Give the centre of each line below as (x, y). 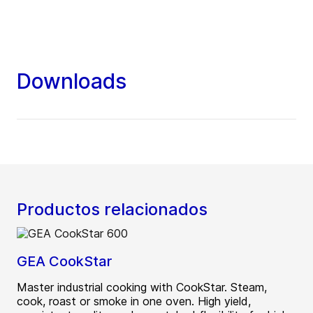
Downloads (72, 81)
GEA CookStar (64, 262)
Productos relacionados (112, 210)
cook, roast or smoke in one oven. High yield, (134, 301)
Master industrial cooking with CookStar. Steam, (142, 287)
